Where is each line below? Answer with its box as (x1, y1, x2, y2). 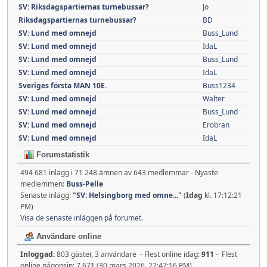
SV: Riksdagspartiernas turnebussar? (18, 1, 149, 12)
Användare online (34, 231, 101, 241)
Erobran (203, 119, 229, 130)
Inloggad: (20, 249, 57, 259)
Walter (203, 93, 225, 104)
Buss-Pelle (66, 178, 103, 189)
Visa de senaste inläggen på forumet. (20, 212, 143, 223)
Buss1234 (203, 80, 235, 91)
